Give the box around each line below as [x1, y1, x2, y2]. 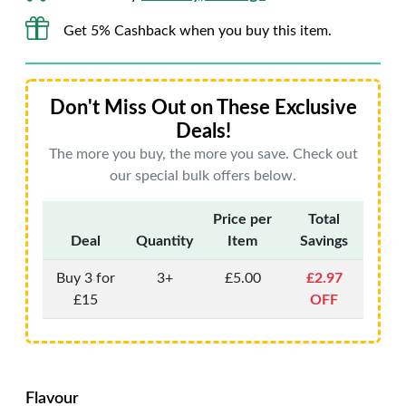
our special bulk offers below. [110, 169, 296, 183]
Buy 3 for [56, 271, 115, 285]
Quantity [136, 234, 193, 248]
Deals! [175, 121, 231, 141]
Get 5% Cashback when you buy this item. [63, 23, 332, 38]
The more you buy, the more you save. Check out [48, 147, 358, 161]
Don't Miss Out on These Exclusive [49, 98, 357, 118]
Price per [213, 212, 272, 227]
